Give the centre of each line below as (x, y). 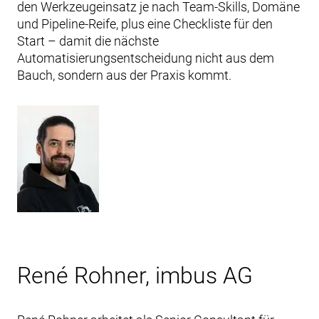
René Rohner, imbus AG (135, 276)
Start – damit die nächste (88, 41)
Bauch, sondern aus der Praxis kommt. (124, 75)
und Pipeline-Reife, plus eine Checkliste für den (145, 24)
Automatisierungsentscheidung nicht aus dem (146, 58)
